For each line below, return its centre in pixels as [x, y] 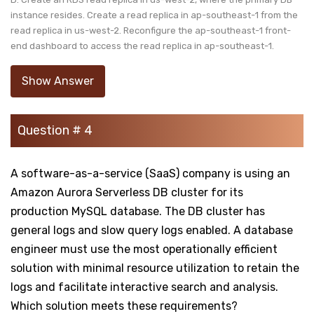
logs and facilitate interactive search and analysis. [144, 287]
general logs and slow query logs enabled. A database [152, 230]
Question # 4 [55, 130]
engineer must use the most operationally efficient [144, 249]
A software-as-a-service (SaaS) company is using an [150, 173]
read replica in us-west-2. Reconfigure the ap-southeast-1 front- [151, 30]
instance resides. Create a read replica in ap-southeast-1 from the [154, 15]
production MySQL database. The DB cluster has [138, 211]
